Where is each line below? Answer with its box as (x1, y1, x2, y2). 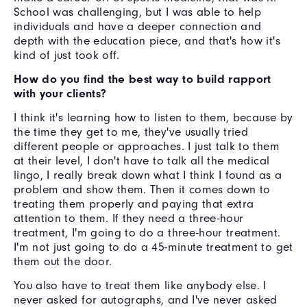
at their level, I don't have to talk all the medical (14, 153, 270, 168)
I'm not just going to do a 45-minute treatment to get (14, 240, 293, 254)
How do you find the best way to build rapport (14, 72, 271, 86)
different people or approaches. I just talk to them (14, 139, 280, 153)
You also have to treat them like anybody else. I (14, 278, 267, 293)
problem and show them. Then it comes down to (14, 182, 271, 197)
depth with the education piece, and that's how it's (14, 34, 280, 48)
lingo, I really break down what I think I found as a (14, 168, 282, 182)
